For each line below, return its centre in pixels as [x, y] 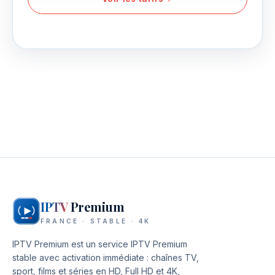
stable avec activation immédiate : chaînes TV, [106, 258]
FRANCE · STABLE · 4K [95, 221]
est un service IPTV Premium [128, 244]
